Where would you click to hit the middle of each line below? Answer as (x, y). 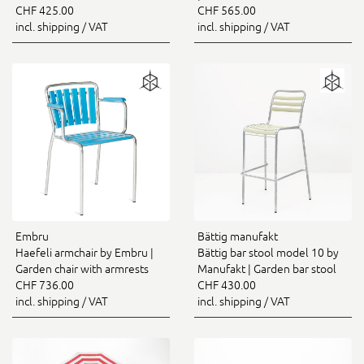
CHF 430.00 (227, 285)
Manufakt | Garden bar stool (267, 269)
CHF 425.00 (45, 11)
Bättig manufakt (238, 236)
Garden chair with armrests (82, 269)
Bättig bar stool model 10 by (268, 253)
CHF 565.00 (227, 11)
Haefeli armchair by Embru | (84, 253)
